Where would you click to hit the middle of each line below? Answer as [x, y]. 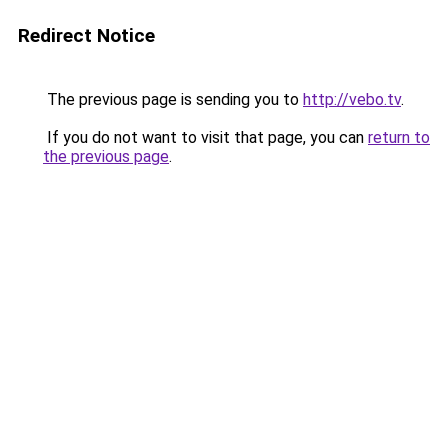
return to [399, 137]
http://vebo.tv [352, 99]
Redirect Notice [86, 35]
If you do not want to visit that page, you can [205, 137]
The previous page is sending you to [173, 99]
